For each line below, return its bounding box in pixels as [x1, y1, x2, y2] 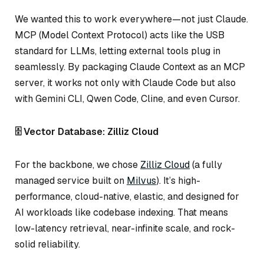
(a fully [190, 158, 222, 171]
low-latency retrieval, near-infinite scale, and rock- [15, 222, 235, 235]
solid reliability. [15, 237, 80, 250]
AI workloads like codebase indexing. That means [15, 206, 228, 219]
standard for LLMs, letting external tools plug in [15, 45, 220, 58]
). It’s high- [156, 174, 200, 187]
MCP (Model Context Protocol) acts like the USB [15, 29, 225, 42]
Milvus [127, 174, 156, 187]
